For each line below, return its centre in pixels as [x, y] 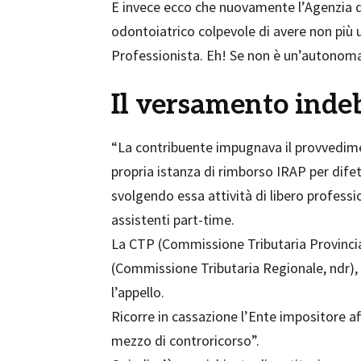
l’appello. [138, 292]
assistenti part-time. [173, 220]
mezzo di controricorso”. [185, 340]
